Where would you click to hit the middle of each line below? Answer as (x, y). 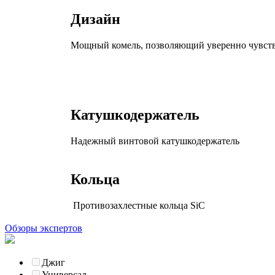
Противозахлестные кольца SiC (138, 205)
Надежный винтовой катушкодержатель (155, 141)
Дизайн (95, 19)
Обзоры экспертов (44, 228)
